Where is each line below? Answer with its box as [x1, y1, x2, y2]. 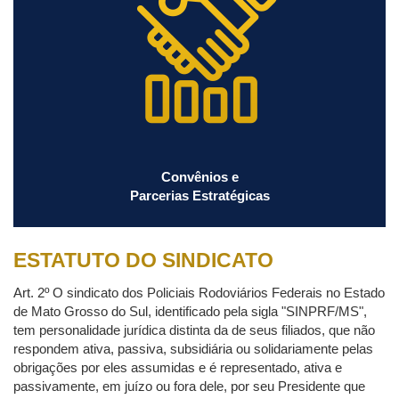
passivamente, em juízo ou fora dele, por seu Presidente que [13, 379, 365, 394]
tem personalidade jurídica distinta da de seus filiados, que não [13, 322, 375, 338]
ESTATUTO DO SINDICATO [13, 248, 273, 272]
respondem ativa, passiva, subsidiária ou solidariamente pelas [13, 341, 373, 356]
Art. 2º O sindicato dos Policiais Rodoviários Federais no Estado [13, 285, 385, 300]
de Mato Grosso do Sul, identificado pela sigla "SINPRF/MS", [13, 304, 367, 319]
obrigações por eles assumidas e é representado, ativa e [13, 360, 342, 375]
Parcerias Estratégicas [129, 188, 270, 203]
